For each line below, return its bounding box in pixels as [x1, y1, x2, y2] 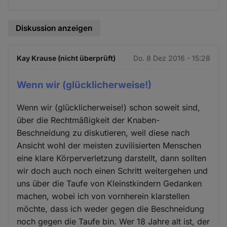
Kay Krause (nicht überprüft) [17, 53, 116, 62]
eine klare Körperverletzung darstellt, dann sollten [17, 153, 207, 164]
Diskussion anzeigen [16, 23, 93, 33]
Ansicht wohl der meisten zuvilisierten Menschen [17, 140, 202, 151]
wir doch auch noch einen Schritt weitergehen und [17, 166, 208, 176]
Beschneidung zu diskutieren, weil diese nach [17, 128, 190, 138]
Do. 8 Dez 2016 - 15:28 [133, 53, 210, 62]
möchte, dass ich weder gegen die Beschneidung [17, 204, 205, 214]
